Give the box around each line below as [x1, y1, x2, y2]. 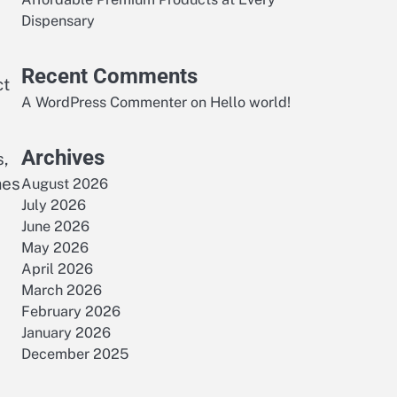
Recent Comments [21, 64, 198, 89]
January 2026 [21, 324, 111, 341]
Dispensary [21, 12, 95, 29]
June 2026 [21, 218, 90, 235]
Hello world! [210, 94, 291, 111]
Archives [21, 145, 105, 170]
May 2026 [21, 239, 89, 256]
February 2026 [21, 303, 121, 320]
